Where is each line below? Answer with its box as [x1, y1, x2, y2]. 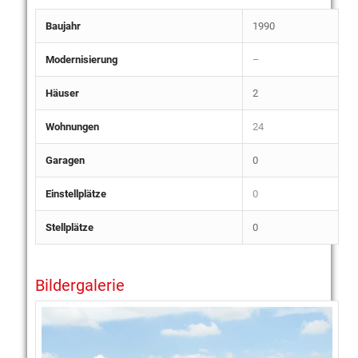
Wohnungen [45, 120, 99, 133]
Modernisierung [45, 53, 117, 66]
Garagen [45, 153, 85, 166]
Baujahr [45, 19, 81, 32]
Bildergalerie [34, 275, 125, 295]
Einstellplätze [45, 187, 106, 200]
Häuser [45, 86, 79, 99]
